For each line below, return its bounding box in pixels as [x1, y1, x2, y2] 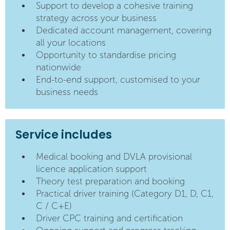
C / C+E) [36, 201, 72, 211]
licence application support [36, 164, 147, 174]
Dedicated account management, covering [36, 25, 212, 35]
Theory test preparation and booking [36, 176, 185, 186]
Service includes [15, 126, 112, 145]
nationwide [36, 62, 81, 72]
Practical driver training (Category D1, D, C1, [36, 188, 214, 199]
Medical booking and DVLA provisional [36, 151, 192, 162]
